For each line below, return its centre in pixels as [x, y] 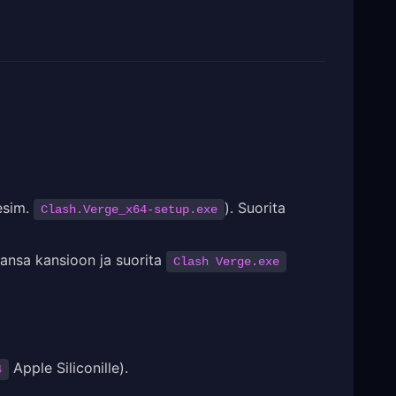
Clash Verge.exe [226, 261]
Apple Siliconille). [69, 367]
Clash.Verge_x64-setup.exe [129, 209]
